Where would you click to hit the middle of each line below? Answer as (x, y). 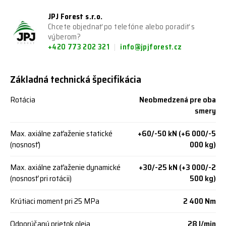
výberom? (64, 37)
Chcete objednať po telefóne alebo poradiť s (122, 27)
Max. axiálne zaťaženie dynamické (65, 167)
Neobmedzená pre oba (178, 100)
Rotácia (23, 100)
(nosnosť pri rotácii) (41, 178)
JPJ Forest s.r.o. (75, 17)
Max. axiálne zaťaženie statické (61, 133)
